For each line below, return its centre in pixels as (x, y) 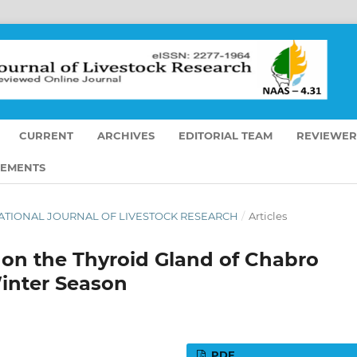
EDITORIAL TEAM (226, 135)
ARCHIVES (126, 135)
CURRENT (47, 135)
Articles (267, 216)
